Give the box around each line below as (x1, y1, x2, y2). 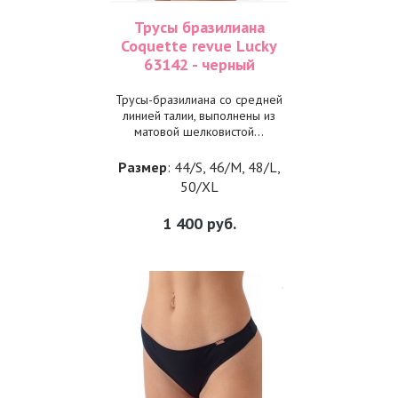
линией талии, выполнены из (123, 107, 275, 123)
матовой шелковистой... (134, 123, 264, 139)
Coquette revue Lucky (121, 36, 277, 56)
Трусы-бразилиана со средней (115, 92, 283, 107)
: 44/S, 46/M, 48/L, (166, 158, 281, 176)
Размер (117, 158, 167, 176)
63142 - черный (143, 54, 255, 75)
